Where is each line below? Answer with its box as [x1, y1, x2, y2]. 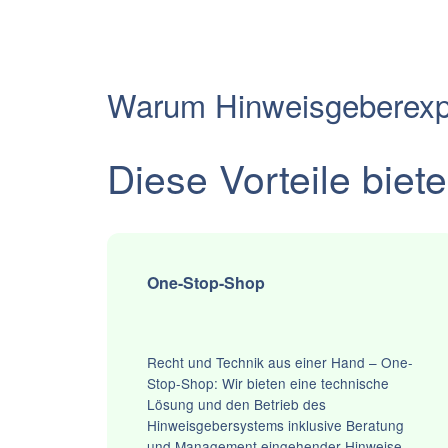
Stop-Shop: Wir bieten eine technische [147, 373, 390, 394]
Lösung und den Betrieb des [147, 394, 327, 415]
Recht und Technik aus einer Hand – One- [147, 352, 414, 373]
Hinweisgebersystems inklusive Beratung [147, 415, 405, 436]
